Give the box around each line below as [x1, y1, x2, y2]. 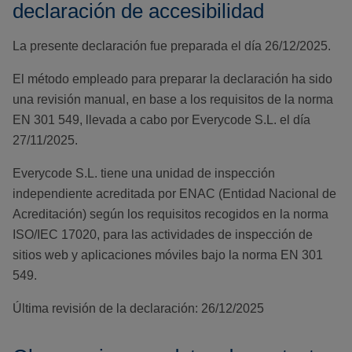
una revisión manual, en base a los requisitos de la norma [13, 93, 333, 107]
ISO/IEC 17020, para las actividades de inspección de [13, 228, 313, 242]
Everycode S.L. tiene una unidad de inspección [13, 167, 275, 181]
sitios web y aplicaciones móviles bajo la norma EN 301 [13, 248, 323, 262]
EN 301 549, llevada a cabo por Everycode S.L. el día [13, 113, 310, 127]
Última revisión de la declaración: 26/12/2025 [13, 302, 264, 316]
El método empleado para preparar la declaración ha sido [13, 72, 332, 86]
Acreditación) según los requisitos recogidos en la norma [13, 207, 328, 222]
